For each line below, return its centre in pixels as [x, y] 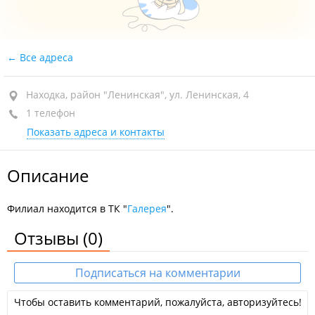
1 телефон [49, 113]
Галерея [147, 208]
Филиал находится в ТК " [67, 208]
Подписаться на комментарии [157, 273]
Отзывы [49, 238]
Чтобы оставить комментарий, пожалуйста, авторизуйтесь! [157, 302]
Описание [48, 175]
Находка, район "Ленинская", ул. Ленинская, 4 [137, 95]
